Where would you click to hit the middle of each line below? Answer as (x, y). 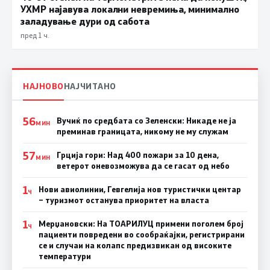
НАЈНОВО (43, 86)
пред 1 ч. (35, 35)
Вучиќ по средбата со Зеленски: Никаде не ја (146, 120)
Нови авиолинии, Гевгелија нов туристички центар (140, 189)
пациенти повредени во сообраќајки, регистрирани (141, 234)
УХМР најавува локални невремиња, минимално (130, 9)
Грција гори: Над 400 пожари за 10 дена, (137, 155)
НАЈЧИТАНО (90, 86)
